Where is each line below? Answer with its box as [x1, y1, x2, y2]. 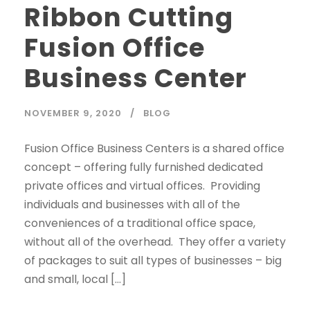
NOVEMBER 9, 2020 [24, 106, 122, 120]
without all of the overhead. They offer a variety [24, 233, 286, 250]
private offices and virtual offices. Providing [24, 177, 260, 194]
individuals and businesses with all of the [24, 196, 240, 212]
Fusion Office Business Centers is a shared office [24, 140, 284, 156]
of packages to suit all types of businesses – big [24, 252, 282, 268]
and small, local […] [24, 271, 126, 287]
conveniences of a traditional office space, [24, 215, 255, 231]
